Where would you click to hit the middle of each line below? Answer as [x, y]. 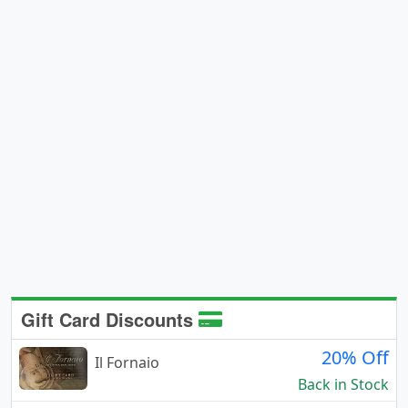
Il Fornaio [127, 363]
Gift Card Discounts [110, 320]
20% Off [355, 358]
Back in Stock [343, 385]
